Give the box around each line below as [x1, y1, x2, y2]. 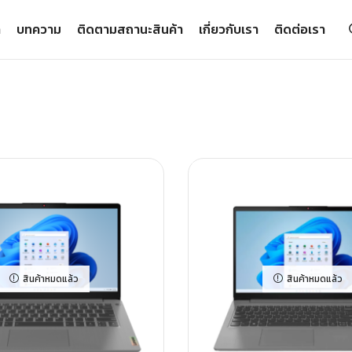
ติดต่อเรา [274, 20, 326, 38]
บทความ [16, 20, 62, 38]
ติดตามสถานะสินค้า [77, 20, 184, 38]
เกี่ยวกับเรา [199, 20, 259, 38]
